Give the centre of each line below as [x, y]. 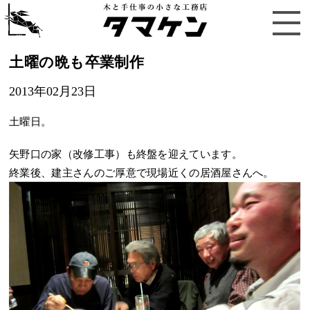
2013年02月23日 [53, 91]
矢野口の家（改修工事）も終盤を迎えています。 [126, 154]
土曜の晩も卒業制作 [77, 62]
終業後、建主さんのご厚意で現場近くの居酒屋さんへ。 [142, 173]
